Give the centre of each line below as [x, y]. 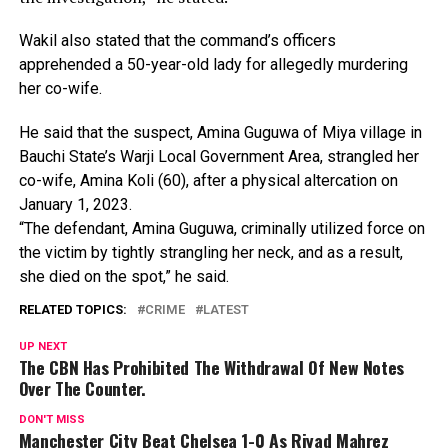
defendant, [92, 228]
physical [272, 180]
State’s [94, 156]
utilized [338, 228]
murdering [372, 64]
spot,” [152, 276]
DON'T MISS [51, 419]
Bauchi [43, 156]
